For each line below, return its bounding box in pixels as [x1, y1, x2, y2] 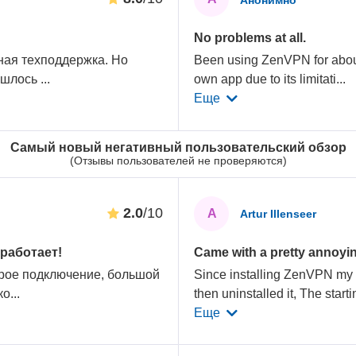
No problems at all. [194, 31, 307, 45]
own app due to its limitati [194, 72, 337, 87]
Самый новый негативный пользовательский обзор [10, 140, 346, 154]
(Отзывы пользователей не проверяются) [69, 153, 287, 167]
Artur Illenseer [240, 207, 317, 221]
